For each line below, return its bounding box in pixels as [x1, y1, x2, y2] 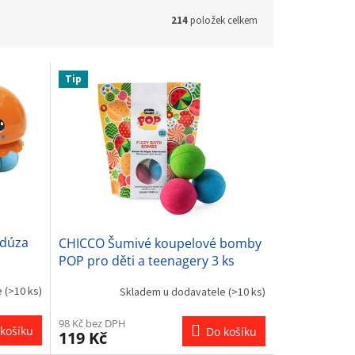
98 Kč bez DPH [58, 315, 126, 330]
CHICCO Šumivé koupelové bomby [58, 234, 261, 252]
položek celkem [188, 13, 258, 28]
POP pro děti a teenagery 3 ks [58, 251, 235, 269]
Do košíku [205, 323, 257, 339]
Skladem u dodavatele [119, 284, 228, 301]
